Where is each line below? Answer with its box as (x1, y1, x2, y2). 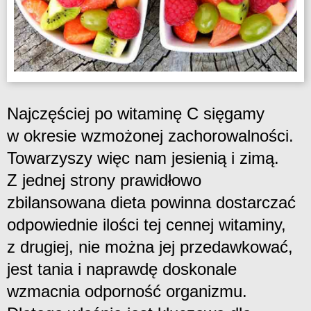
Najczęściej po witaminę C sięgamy (7, 103, 264, 123)
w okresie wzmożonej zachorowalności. (7, 126, 294, 145)
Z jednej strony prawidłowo (7, 170, 201, 190)
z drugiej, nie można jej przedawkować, (7, 237, 293, 256)
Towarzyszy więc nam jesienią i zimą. (7, 148, 279, 167)
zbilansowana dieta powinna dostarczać (7, 192, 296, 212)
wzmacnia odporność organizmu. (7, 281, 247, 301)
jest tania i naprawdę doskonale (7, 259, 237, 278)
